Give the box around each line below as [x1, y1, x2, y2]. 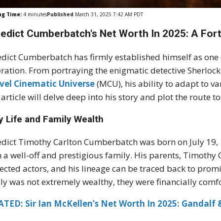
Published [47, 11, 74, 18]
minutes [26, 11, 47, 18]
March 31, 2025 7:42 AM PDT [74, 11, 144, 18]
